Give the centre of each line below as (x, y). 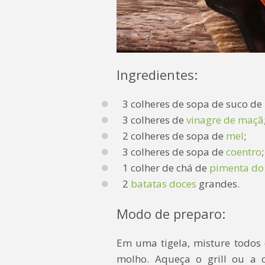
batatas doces (164, 184)
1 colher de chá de (166, 168)
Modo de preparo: (171, 214)
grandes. (218, 184)
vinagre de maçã (225, 120)
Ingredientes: (157, 75)
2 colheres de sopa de (174, 136)
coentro (243, 152)
